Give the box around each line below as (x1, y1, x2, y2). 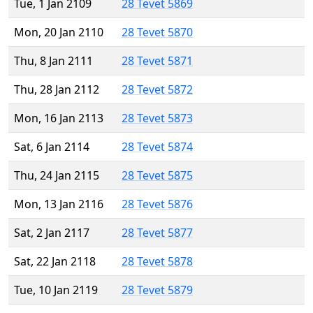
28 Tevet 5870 (122, 24, 193, 41)
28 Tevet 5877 (122, 225, 193, 241)
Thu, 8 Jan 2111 (14, 53, 93, 69)
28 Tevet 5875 (122, 168, 193, 184)
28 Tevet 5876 (122, 196, 193, 212)
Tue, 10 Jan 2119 (14, 282, 98, 298)
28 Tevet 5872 (122, 82, 193, 98)
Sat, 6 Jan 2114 (14, 139, 89, 155)
